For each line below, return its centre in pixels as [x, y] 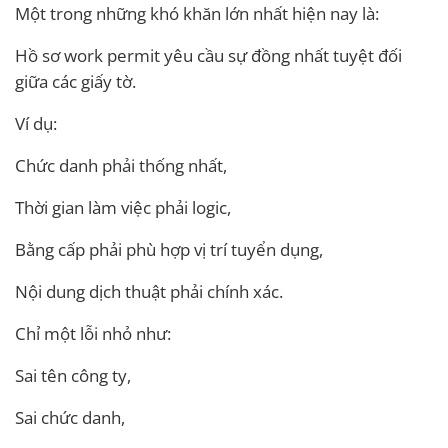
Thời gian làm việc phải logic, [123, 207]
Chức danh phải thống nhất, [121, 165]
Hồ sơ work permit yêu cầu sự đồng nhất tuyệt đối [208, 55]
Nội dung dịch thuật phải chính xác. [149, 291]
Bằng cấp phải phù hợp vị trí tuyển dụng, [169, 249]
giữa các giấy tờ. [75, 81]
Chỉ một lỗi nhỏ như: [93, 333]
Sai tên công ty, [73, 375]
